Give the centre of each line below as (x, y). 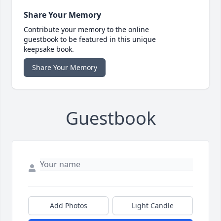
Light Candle (153, 206)
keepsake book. (49, 49)
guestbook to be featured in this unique (90, 39)
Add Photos (68, 206)
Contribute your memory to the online (86, 30)
